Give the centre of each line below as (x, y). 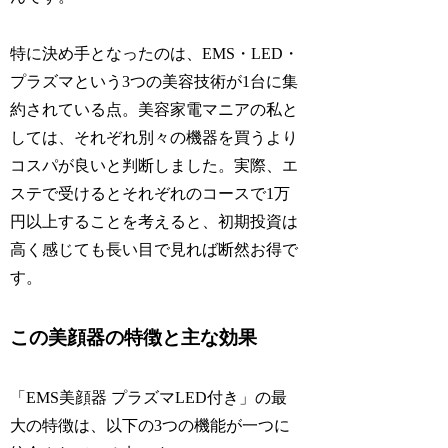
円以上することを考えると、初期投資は (154, 221)
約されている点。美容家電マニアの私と (154, 109)
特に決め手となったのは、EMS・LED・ (155, 53)
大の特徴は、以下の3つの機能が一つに (150, 425)
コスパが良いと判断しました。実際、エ (154, 165)
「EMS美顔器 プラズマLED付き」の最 (149, 397)
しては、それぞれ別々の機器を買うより (154, 137)
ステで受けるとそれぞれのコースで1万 (150, 193)
